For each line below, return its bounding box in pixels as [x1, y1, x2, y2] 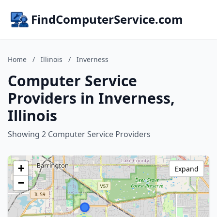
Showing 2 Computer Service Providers [8, 129, 151, 139]
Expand [174, 164, 199, 173]
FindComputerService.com [31, 11, 183, 27]
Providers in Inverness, [8, 88, 175, 108]
